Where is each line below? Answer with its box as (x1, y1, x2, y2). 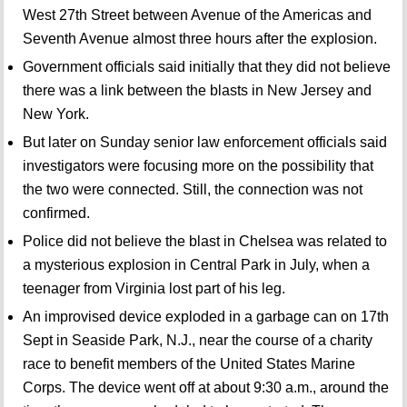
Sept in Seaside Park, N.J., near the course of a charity (22, 333, 372, 349)
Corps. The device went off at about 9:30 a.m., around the (22, 380, 389, 396)
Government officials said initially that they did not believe (22, 59, 391, 75)
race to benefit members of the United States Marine (22, 356, 355, 372)
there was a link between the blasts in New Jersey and (22, 83, 372, 99)
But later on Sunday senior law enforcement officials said (22, 134, 387, 151)
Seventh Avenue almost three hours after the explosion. (22, 31, 377, 47)
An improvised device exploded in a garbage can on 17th (22, 309, 389, 325)
